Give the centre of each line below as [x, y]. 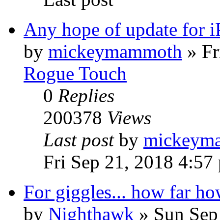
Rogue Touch [75, 73]
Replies [86, 96]
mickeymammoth [115, 51]
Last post [81, 140]
